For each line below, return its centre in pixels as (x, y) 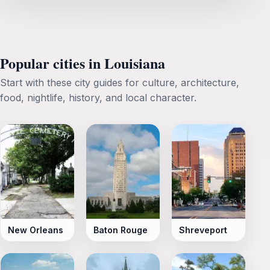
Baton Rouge (121, 230)
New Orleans (36, 230)
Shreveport (203, 230)
